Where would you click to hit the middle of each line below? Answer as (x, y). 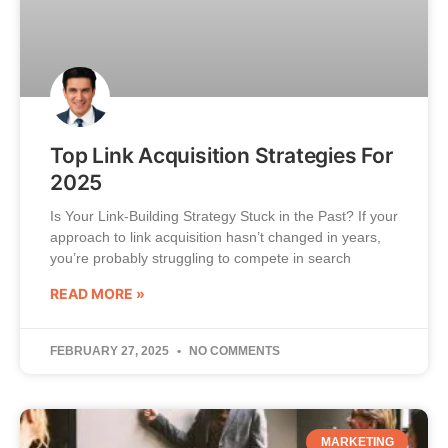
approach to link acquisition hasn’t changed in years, (215, 236)
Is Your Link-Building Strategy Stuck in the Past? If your (224, 215)
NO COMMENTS (233, 350)
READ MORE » (97, 293)
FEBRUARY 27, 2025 (111, 350)
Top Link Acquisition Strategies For (221, 155)
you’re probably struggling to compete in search (200, 257)
